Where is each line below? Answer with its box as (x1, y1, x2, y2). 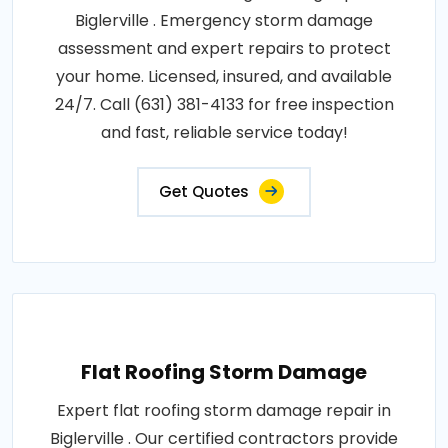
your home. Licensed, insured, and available (56, 65, 392, 89)
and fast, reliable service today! (100, 121, 348, 145)
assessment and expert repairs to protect (57, 37, 391, 61)
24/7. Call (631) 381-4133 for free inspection (54, 93, 394, 117)
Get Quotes (159, 181, 249, 203)
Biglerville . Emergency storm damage (75, 9, 373, 33)
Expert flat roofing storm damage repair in (57, 399, 391, 423)
